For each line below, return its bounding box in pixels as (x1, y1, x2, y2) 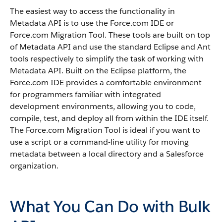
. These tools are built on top (105, 30, 210, 40)
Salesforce (166, 149, 204, 159)
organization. (10, 161, 58, 171)
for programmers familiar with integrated (10, 89, 161, 100)
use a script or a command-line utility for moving (10, 137, 189, 147)
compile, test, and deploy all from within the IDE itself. (10, 113, 209, 123)
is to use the (61, 18, 110, 28)
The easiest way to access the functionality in (10, 6, 175, 16)
